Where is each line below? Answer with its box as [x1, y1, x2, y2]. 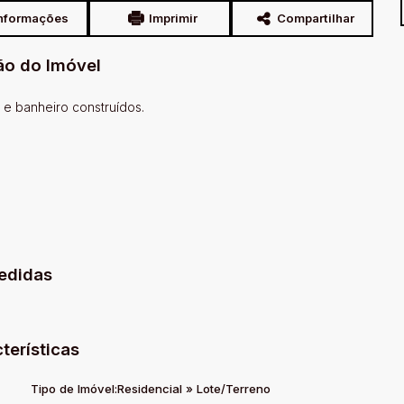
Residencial [117, 381, 186, 396]
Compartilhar [277, 11, 354, 25]
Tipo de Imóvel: [31, 381, 117, 396]
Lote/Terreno [193, 381, 271, 396]
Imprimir [149, 11, 197, 25]
